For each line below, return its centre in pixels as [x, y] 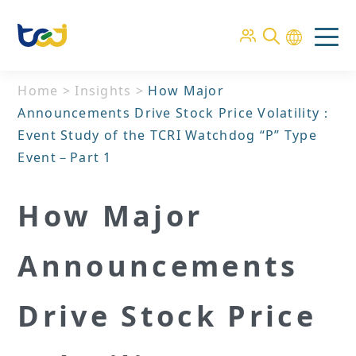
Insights [103, 91]
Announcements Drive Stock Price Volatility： [176, 113]
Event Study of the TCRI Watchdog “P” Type [167, 135]
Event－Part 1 [65, 157]
